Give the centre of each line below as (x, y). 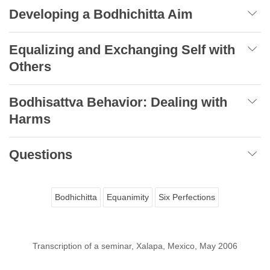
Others (30, 66)
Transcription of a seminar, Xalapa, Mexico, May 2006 (135, 246)
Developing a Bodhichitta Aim (101, 14)
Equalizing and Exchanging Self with (122, 49)
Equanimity (128, 197)
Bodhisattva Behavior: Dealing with (118, 102)
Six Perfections (187, 197)
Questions (41, 154)
